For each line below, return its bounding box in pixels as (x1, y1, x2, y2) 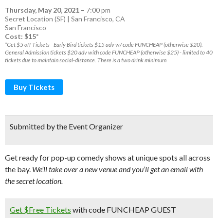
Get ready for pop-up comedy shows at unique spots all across (5, 153, 210, 162)
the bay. (5, 164, 31, 174)
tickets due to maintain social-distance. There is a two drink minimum (5, 56, 166, 64)
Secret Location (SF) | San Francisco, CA (5, 15, 125, 23)
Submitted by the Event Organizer (10, 122, 123, 131)
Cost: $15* (5, 32, 38, 40)
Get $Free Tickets (10, 205, 71, 214)
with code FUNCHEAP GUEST (71, 205, 176, 214)
